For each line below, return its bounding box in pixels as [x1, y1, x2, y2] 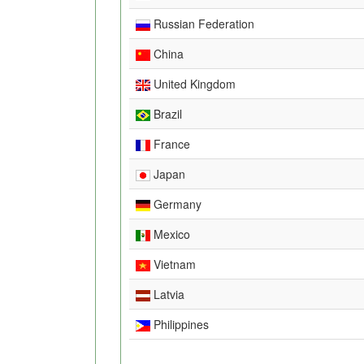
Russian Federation [150, 15, 254, 32]
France [150, 135, 190, 152]
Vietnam [150, 255, 196, 272]
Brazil [150, 105, 182, 122]
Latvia [150, 285, 184, 302]
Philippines [150, 315, 209, 332]
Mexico [150, 225, 190, 242]
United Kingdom [150, 75, 236, 92]
